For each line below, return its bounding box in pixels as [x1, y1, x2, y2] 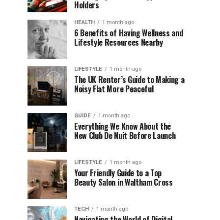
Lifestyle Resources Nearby [74, 36, 163, 48]
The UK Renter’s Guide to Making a [74, 74, 185, 85]
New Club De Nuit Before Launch [74, 130, 176, 141]
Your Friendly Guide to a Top [74, 167, 162, 179]
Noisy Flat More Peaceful [74, 83, 154, 95]
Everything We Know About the [74, 120, 171, 132]
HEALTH [74, 19, 95, 26]
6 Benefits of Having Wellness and [74, 27, 183, 39]
